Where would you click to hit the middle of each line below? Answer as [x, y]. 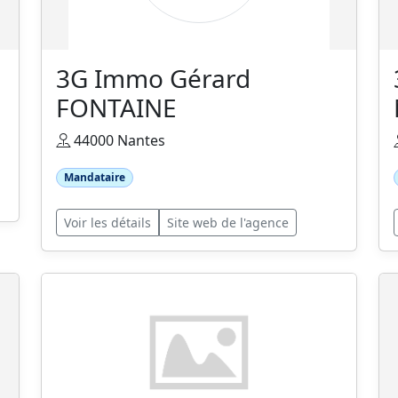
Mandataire [94, 177]
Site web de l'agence [228, 223]
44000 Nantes [118, 140]
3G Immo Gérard [153, 78]
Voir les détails [107, 223]
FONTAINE [116, 107]
